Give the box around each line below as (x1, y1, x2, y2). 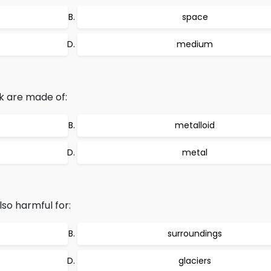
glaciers (178, 255, 211, 267)
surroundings (168, 227, 222, 240)
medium (177, 38, 213, 50)
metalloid (175, 119, 215, 131)
